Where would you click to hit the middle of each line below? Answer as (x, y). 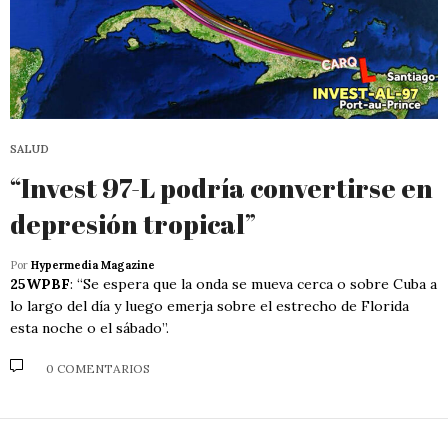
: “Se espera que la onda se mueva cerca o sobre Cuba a (253, 283)
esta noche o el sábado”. (89, 327)
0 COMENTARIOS (98, 369)
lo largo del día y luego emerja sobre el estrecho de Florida (209, 305)
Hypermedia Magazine (93, 264)
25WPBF (40, 283)
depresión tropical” (133, 223)
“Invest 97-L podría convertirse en (221, 187)
